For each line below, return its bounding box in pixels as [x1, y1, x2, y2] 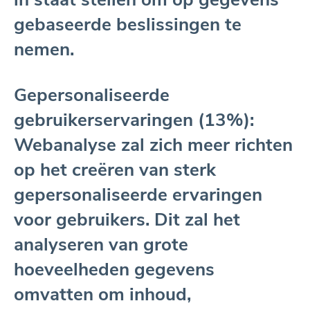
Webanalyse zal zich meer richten [14, 132, 293, 157]
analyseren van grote [14, 232, 188, 257]
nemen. [14, 37, 74, 62]
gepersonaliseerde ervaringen [14, 182, 262, 207]
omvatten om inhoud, [14, 282, 191, 307]
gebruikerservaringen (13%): [14, 107, 254, 132]
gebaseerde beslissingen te [14, 12, 241, 37]
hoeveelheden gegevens [14, 257, 215, 282]
